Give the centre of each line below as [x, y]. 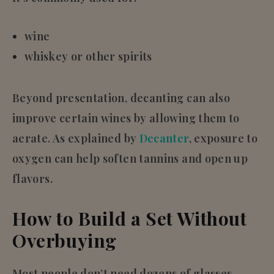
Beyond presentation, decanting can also [121, 98]
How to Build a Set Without [130, 218]
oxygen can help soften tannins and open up [130, 158]
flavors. [32, 178]
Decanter [164, 138]
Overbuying [65, 240]
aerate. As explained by [76, 138]
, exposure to [223, 138]
